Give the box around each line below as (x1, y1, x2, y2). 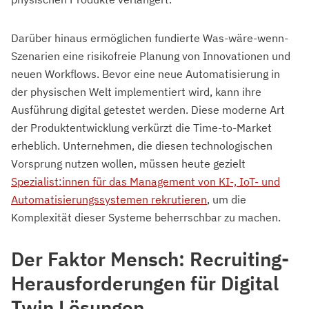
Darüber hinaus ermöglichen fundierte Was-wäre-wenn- (11, 31, 288, 46)
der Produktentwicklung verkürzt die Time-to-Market (11, 121, 272, 135)
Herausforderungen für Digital (11, 270, 279, 297)
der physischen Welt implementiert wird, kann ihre (11, 85, 261, 99)
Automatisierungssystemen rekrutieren (11, 192, 207, 207)
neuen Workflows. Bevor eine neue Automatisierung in (11, 67, 280, 81)
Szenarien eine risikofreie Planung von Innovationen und (11, 49, 290, 63)
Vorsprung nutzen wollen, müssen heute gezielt (11, 157, 246, 171)
